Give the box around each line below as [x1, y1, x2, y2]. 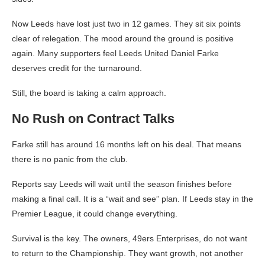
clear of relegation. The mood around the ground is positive [12, 33, 234, 43]
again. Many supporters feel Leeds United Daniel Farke [12, 48, 219, 58]
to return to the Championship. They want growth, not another [12, 248, 243, 258]
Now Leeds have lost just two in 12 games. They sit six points [12, 18, 241, 28]
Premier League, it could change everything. [12, 208, 177, 218]
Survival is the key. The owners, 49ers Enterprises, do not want [12, 233, 247, 243]
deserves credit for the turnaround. [12, 63, 142, 73]
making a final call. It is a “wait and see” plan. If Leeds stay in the [12, 193, 253, 203]
